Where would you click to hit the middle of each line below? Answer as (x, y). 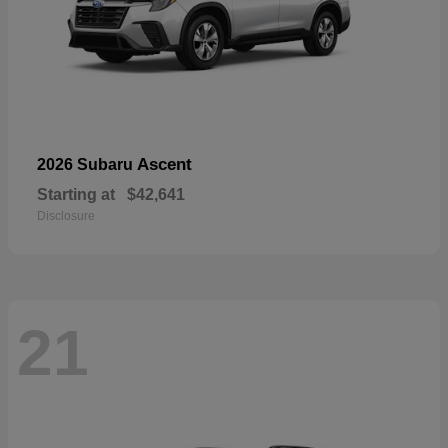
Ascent (164, 164)
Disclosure (66, 215)
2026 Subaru (87, 164)
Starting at (76, 194)
